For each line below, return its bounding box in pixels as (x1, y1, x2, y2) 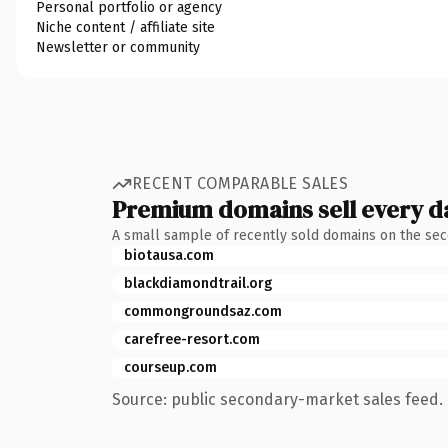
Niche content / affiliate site (36, 18, 215, 36)
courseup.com (124, 358, 217, 376)
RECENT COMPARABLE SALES (132, 174, 349, 193)
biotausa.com (124, 246, 214, 264)
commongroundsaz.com (124, 302, 282, 320)
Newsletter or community (36, 38, 200, 56)
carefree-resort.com (124, 330, 260, 348)
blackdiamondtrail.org (124, 274, 272, 292)
